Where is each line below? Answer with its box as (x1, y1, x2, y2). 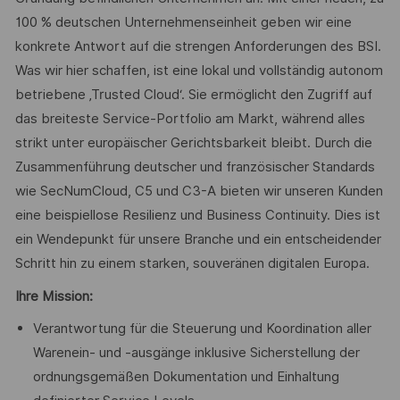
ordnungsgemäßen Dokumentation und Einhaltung (32, 369, 339, 386)
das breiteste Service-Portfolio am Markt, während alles (14, 111, 365, 128)
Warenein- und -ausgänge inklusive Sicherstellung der (32, 345, 360, 362)
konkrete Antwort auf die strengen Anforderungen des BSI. (14, 38, 381, 55)
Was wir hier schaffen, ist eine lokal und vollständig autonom (14, 62, 383, 79)
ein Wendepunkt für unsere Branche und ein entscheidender (14, 231, 381, 248)
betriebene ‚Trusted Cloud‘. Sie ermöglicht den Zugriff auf (14, 87, 372, 104)
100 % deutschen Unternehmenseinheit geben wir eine (14, 14, 352, 31)
